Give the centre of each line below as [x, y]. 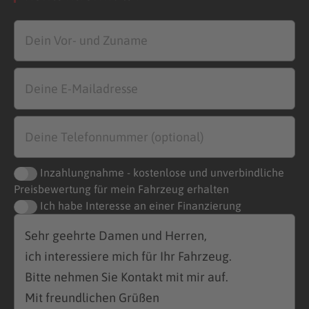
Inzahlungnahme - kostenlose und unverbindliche [162, 172]
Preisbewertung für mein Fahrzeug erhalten [122, 189]
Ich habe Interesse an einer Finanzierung [141, 205]
